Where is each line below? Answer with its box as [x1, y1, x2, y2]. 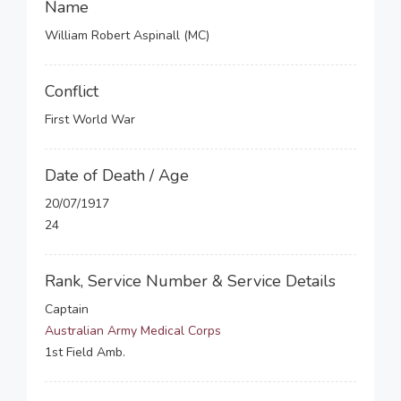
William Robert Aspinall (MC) [45, 27, 209, 44]
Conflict [45, 81, 98, 102]
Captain [45, 301, 89, 318]
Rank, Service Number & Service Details [45, 270, 336, 292]
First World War [45, 111, 135, 128]
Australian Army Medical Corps [45, 322, 221, 339]
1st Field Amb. [45, 344, 125, 361]
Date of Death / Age [45, 165, 189, 186]
